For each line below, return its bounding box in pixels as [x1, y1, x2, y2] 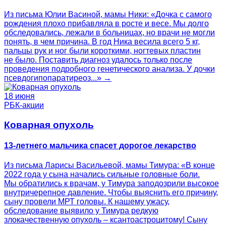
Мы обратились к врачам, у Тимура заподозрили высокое [4, 179, 219, 188]
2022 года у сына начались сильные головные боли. [4, 170, 200, 179]
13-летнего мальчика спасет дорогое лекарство [4, 141, 196, 150]
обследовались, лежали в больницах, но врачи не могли [4, 28, 215, 37]
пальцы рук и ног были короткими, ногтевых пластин [4, 46, 201, 55]
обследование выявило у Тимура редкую [4, 206, 158, 215]
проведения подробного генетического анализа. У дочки [4, 65, 215, 74]
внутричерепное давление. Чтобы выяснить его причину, [4, 188, 218, 197]
